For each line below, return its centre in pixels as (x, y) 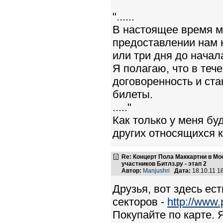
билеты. (133, 94)
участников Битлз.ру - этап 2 (164, 164)
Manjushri (156, 170)
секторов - (140, 202)
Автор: (131, 170)
